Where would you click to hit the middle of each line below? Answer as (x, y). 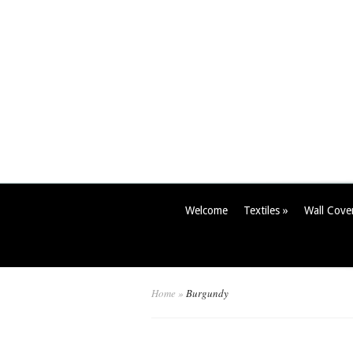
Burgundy (206, 293)
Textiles (262, 210)
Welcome (206, 210)
